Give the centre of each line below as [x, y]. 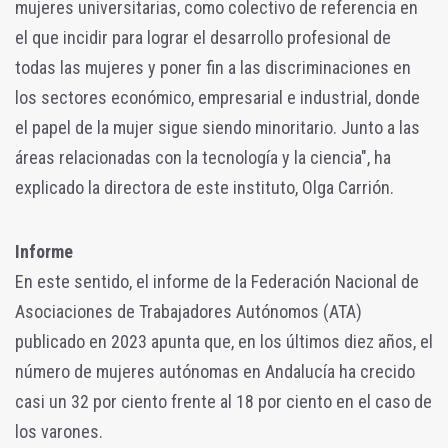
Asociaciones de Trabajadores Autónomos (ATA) [188, 311]
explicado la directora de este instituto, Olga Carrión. [204, 187]
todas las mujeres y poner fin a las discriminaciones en [213, 67]
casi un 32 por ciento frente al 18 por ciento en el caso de [223, 401]
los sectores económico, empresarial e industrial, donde [217, 97]
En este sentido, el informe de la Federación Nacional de [217, 281]
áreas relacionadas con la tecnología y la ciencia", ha [203, 157]
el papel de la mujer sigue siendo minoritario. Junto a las [217, 127]
